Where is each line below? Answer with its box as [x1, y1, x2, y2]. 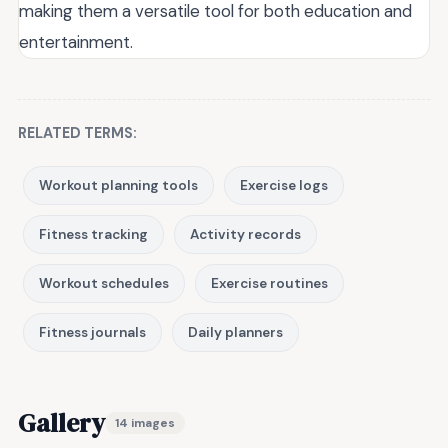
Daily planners [188, 324, 283, 342]
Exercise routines [211, 275, 328, 293]
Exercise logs [240, 177, 328, 195]
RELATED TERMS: [18, 124, 137, 143]
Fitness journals [39, 324, 146, 342]
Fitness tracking [39, 226, 148, 244]
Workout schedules [39, 275, 169, 293]
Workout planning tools [39, 177, 198, 195]
